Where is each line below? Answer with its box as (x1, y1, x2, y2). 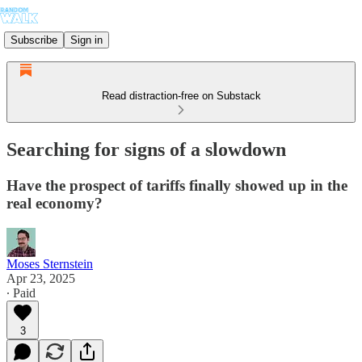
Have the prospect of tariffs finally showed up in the (6, 176, 347, 194)
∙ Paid (6, 285, 36, 300)
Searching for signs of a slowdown (6, 138, 286, 160)
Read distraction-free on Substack (101, 90, 261, 102)
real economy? (6, 194, 103, 212)
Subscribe (11, 33, 57, 46)
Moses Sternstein (6, 256, 93, 271)
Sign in (70, 33, 103, 46)
